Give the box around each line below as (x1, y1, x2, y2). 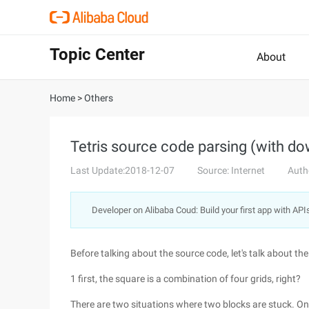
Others (84, 92, 113, 103)
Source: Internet (197, 165, 265, 176)
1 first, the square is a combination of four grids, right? (70, 273, 301, 284)
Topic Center (50, 45, 145, 64)
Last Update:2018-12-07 (70, 165, 175, 176)
